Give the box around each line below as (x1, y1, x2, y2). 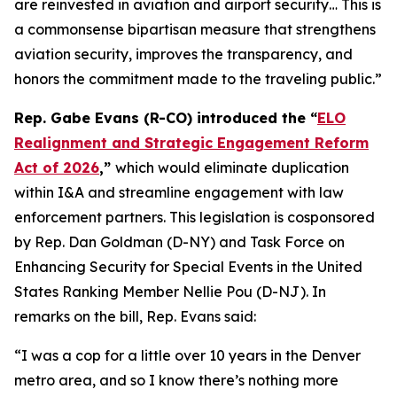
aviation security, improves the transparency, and (14, 45, 353, 63)
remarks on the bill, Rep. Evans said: (14, 307, 256, 325)
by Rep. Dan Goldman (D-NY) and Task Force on (14, 233, 345, 251)
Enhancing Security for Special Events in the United (14, 258, 362, 276)
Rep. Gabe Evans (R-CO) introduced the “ (14, 109, 317, 127)
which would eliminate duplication (115, 159, 349, 176)
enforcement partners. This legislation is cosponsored (14, 208, 375, 226)
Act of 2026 (14, 159, 99, 176)
